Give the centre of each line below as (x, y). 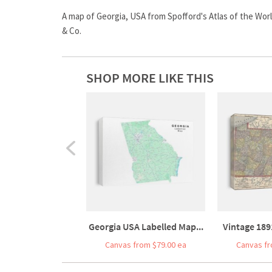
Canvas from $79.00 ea (146, 244)
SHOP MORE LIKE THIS (150, 77)
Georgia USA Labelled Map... (146, 226)
